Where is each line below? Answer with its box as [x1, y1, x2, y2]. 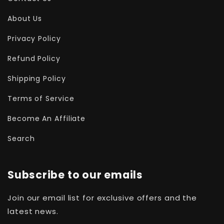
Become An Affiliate [7, 113, 86, 123]
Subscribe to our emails [7, 167, 143, 182]
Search [7, 133, 35, 143]
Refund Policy [7, 53, 60, 63]
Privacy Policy [7, 33, 61, 43]
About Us [7, 13, 42, 23]
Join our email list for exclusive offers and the [7, 192, 197, 203]
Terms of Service [7, 93, 74, 103]
